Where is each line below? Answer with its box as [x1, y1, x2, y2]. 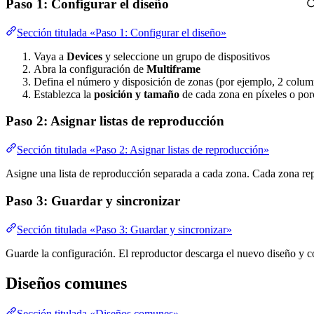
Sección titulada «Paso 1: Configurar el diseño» [17, 26, 226, 39]
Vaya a [34, 50, 67, 62]
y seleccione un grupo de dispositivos [102, 50, 270, 62]
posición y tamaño [94, 88, 179, 100]
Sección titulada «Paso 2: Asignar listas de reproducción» [17, 144, 269, 156]
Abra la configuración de [34, 62, 146, 75]
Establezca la [34, 88, 94, 100]
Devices [67, 50, 102, 62]
